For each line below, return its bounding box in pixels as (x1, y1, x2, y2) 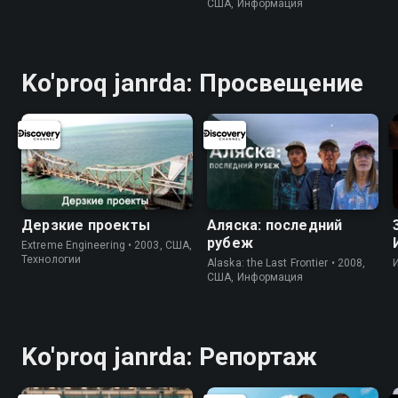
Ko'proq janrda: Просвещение (21, 68, 364, 98)
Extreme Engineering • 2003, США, (21, 239, 193, 252)
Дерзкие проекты (21, 217, 150, 235)
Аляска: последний (207, 217, 343, 235)
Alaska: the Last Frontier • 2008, (207, 257, 366, 270)
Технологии (21, 253, 81, 267)
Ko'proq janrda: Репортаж (21, 342, 318, 372)
